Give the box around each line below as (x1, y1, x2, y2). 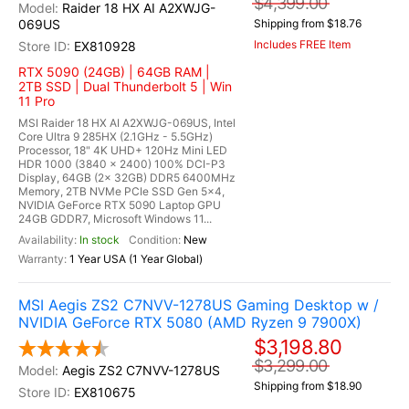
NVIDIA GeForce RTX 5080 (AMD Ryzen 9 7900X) (18, 313, 362, 331)
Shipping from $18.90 (254, 379, 362, 393)
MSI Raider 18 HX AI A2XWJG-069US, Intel (18, 116, 236, 130)
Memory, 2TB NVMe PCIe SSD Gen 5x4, (18, 184, 225, 198)
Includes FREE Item (254, 37, 351, 52)
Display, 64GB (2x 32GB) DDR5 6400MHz (18, 171, 236, 184)
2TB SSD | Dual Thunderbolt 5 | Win (18, 79, 232, 94)
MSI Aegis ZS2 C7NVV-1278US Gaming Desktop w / (18, 296, 379, 314)
